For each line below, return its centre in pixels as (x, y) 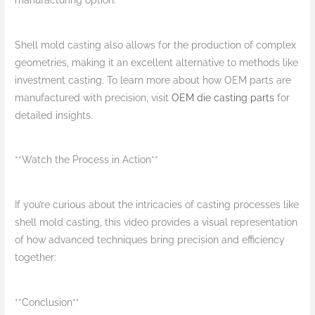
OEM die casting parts (223, 97)
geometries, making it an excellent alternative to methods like (157, 62)
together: (36, 258)
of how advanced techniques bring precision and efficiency (150, 240)
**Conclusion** (47, 302)
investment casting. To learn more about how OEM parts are (153, 80)
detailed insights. (54, 115)
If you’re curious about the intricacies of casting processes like (157, 205)
